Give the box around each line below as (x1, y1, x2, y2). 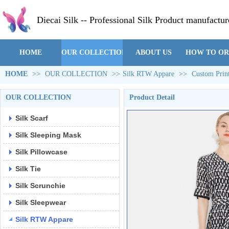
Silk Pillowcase (15, 148, 67, 156)
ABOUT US (135, 49, 172, 56)
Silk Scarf (15, 114, 48, 122)
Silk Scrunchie (15, 181, 65, 190)
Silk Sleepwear (15, 198, 66, 207)
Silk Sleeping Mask (15, 131, 81, 139)
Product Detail (129, 94, 175, 101)
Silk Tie (15, 165, 41, 173)
